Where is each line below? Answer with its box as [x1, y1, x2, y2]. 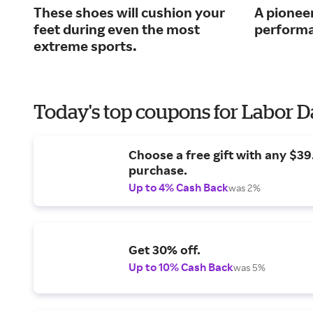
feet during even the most [34, 20, 200, 38]
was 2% [228, 182, 261, 194]
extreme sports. [34, 37, 137, 55]
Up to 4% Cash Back [129, 180, 228, 195]
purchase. [129, 162, 187, 178]
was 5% [233, 261, 265, 274]
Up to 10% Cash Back [129, 260, 233, 275]
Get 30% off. [129, 242, 201, 258]
